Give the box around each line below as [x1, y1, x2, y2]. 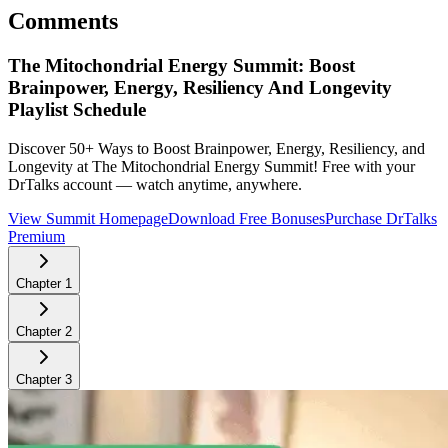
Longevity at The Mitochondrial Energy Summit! [8, 157, 318, 175]
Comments [8, 8, 118, 35]
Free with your [318, 157, 415, 175]
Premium [8, 227, 65, 245]
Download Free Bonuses [168, 209, 325, 227]
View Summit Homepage [8, 209, 168, 227]
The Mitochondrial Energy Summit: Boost [8, 55, 355, 76]
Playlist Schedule [8, 99, 146, 120]
